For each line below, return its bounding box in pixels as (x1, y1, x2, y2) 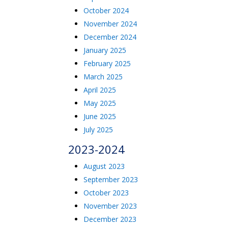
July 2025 (83, 125, 113, 134)
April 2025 (83, 85, 117, 95)
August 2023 (83, 161, 125, 171)
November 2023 (83, 201, 137, 211)
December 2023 (83, 214, 137, 224)
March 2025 (83, 72, 123, 81)
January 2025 (83, 45, 127, 55)
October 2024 (83, 6, 129, 15)
